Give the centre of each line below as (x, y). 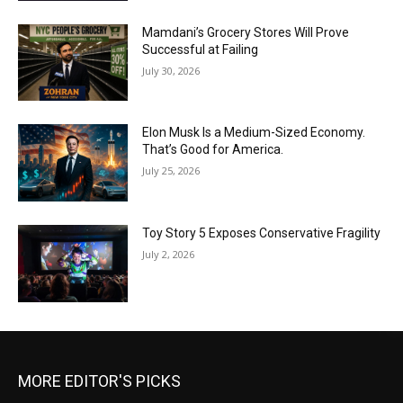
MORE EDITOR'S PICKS (99, 381)
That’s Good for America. (213, 150)
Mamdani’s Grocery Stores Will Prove (246, 32)
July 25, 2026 (171, 171)
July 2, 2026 (169, 255)
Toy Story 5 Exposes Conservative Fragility (262, 233)
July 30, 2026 (171, 70)
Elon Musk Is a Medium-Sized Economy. (254, 133)
